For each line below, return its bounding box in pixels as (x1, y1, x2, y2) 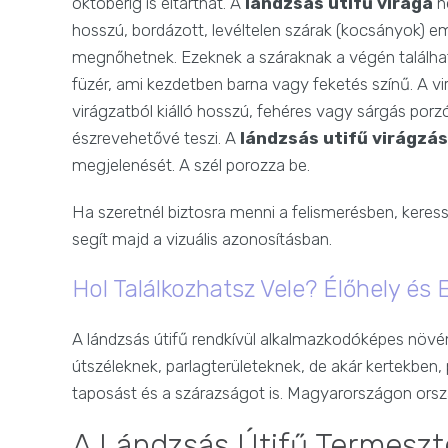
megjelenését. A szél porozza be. (72, 155, 310, 176)
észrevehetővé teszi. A (72, 128, 240, 149)
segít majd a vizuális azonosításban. (72, 229, 332, 250)
